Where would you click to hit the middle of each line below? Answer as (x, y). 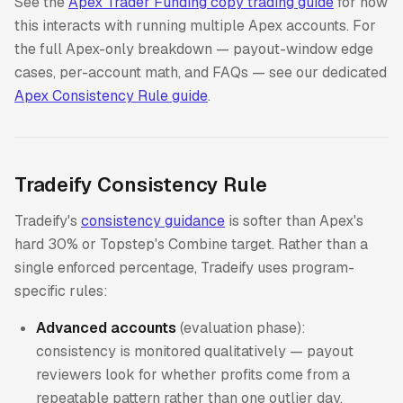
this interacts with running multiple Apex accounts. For (195, 26)
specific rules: (61, 291)
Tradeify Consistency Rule (141, 184)
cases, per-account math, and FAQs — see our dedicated (201, 73)
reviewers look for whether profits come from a (193, 374)
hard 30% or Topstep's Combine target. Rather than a (191, 245)
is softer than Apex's (294, 221)
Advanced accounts (106, 327)
